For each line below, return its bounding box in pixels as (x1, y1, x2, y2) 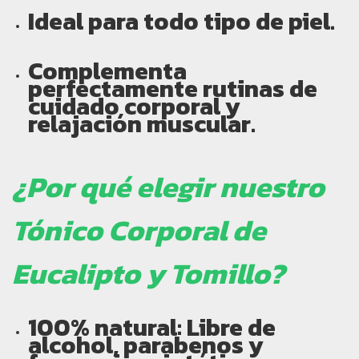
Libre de (182, 309, 276, 345)
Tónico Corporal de (12, 208, 266, 252)
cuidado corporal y (28, 87, 240, 124)
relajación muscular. (28, 105, 256, 142)
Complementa (28, 52, 187, 89)
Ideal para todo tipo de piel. (28, 2, 335, 39)
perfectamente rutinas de (28, 70, 317, 107)
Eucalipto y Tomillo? (12, 251, 284, 295)
